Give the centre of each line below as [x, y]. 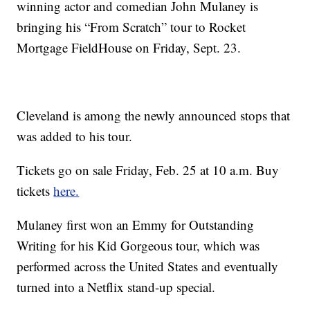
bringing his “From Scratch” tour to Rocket [131, 27]
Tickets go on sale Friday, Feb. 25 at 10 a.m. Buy [148, 170]
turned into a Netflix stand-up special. [116, 287]
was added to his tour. [75, 136]
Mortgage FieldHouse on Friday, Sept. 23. [129, 48]
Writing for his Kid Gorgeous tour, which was [138, 246]
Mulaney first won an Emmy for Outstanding [136, 225]
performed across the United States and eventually [148, 266]
